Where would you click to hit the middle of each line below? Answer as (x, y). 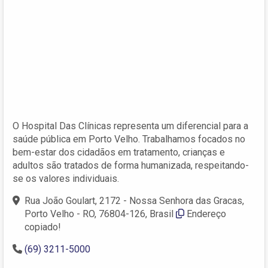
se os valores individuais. (66, 178)
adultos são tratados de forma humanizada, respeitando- (131, 165)
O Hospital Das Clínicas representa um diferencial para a (130, 126)
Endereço (206, 214)
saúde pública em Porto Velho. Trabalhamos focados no (129, 139)
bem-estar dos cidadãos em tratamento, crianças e (119, 152)
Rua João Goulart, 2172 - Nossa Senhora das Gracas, (134, 200)
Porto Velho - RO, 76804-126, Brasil (99, 214)
